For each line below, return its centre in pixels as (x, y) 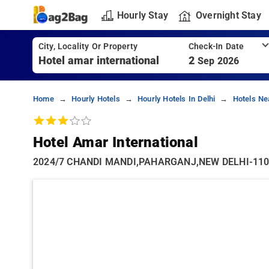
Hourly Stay (142, 15)
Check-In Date (216, 47)
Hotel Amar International (116, 142)
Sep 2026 (218, 61)
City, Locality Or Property (88, 47)
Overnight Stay (228, 15)
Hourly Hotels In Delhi (176, 99)
